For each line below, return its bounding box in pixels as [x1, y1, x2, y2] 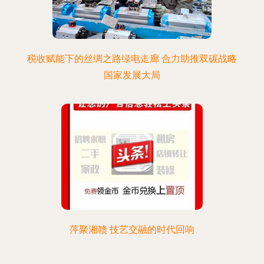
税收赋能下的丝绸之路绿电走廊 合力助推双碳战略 [27, 53, 237, 64]
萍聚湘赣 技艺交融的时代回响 [70, 224, 194, 235]
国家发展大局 [104, 70, 160, 81]
